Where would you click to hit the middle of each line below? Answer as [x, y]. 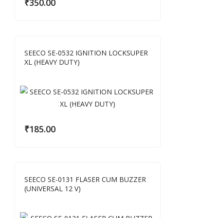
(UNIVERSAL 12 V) [53, 189]
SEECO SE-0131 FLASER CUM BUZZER [85, 179]
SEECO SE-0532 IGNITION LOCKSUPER [86, 53]
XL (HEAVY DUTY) [52, 62]
